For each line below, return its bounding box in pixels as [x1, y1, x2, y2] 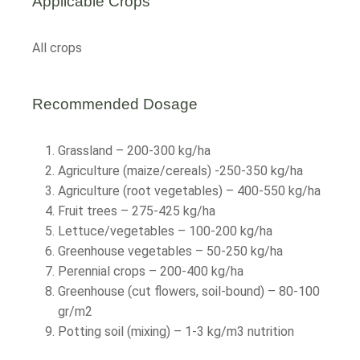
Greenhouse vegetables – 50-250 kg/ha [58, 243, 283, 259]
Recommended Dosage [32, 96, 198, 112]
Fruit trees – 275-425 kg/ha [58, 203, 215, 219]
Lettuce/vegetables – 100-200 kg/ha [58, 223, 272, 239]
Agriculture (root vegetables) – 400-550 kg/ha [58, 183, 321, 198]
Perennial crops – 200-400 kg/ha [58, 264, 243, 279]
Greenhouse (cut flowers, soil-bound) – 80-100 [58, 284, 320, 299]
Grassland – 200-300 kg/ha [58, 143, 211, 158]
